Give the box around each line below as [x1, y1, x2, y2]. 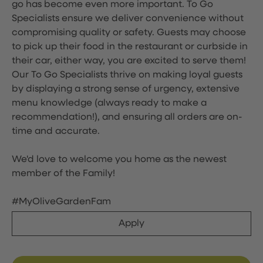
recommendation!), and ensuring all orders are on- [12, 113, 242, 122]
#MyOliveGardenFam [12, 197, 111, 207]
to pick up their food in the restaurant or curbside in [12, 42, 248, 52]
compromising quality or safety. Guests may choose [12, 28, 246, 38]
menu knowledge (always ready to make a [12, 99, 207, 108]
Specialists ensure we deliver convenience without [12, 14, 244, 23]
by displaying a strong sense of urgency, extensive [12, 85, 240, 94]
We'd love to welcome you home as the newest [12, 155, 227, 164]
